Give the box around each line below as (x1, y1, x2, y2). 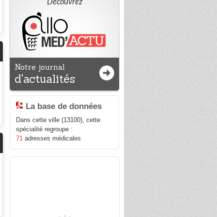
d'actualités (15, 72, 76, 86)
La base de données (26, 102, 102, 111)
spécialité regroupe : (16, 125, 73, 133)
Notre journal (15, 62, 65, 72)
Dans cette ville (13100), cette (16, 116, 101, 124)
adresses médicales (23, 135, 81, 142)
